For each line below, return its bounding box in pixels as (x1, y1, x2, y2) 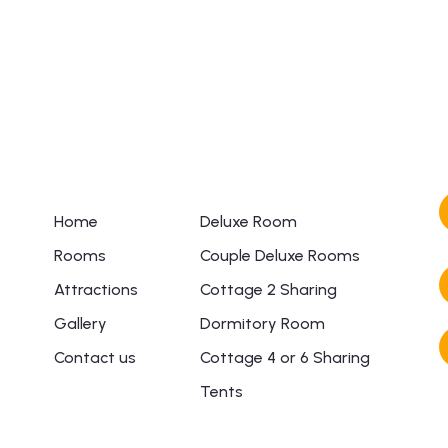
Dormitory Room (199, 314, 325, 333)
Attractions (53, 280, 138, 299)
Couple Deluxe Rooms (199, 246, 360, 265)
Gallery (53, 314, 107, 333)
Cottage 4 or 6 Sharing (199, 348, 370, 367)
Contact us (53, 348, 136, 367)
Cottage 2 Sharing (199, 280, 337, 299)
